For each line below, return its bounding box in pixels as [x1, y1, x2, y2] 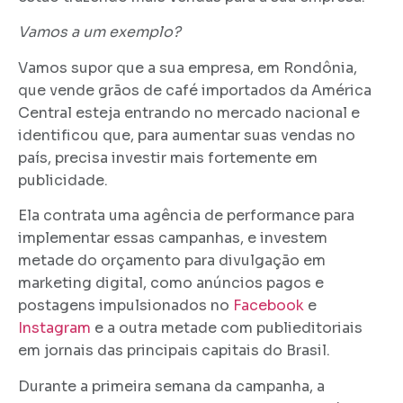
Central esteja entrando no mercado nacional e [18, 103, 360, 122]
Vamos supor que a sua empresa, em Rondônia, [18, 58, 357, 77]
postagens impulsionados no [18, 296, 233, 316]
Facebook [233, 296, 304, 316]
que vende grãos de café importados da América [18, 80, 372, 100]
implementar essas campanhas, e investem [18, 228, 327, 248]
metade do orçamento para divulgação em [18, 251, 326, 271]
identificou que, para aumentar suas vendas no [18, 125, 355, 145]
